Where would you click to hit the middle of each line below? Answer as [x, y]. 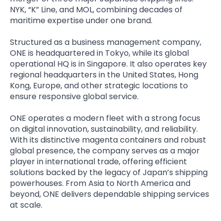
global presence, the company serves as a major [105, 150]
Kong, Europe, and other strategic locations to [99, 85]
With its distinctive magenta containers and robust [108, 140]
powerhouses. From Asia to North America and [100, 183]
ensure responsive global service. [74, 96]
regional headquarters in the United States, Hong [104, 74]
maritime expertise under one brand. [81, 20]
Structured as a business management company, [106, 42]
